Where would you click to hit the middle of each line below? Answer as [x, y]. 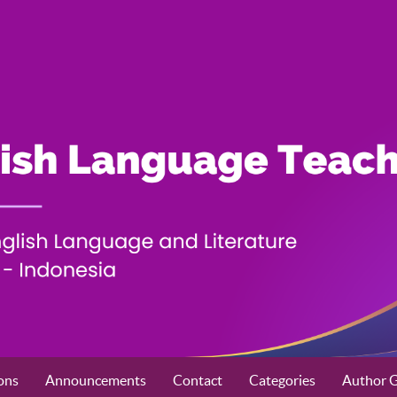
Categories [282, 381]
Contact [198, 381]
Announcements [96, 381]
